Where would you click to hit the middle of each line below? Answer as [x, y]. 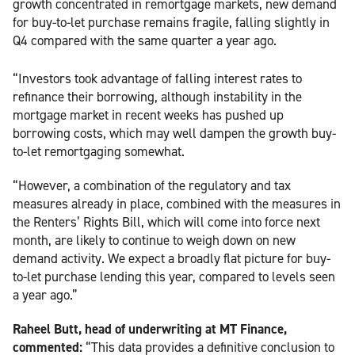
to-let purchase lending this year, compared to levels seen [174, 276]
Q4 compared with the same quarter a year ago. [145, 40]
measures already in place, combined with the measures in [177, 203]
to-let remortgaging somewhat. [99, 151]
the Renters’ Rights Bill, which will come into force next [166, 221]
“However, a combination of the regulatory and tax [152, 185]
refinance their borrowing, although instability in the [157, 96]
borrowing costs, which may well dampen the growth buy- [174, 133]
